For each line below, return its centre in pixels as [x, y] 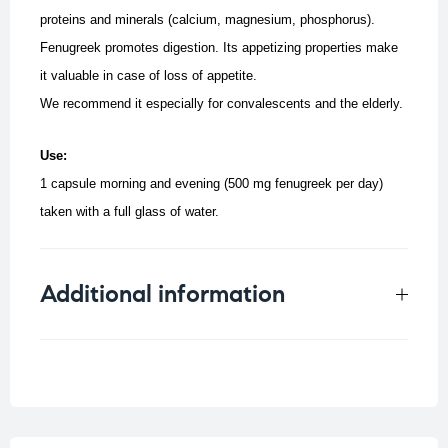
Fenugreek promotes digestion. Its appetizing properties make [219, 48]
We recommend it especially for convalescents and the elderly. [221, 104]
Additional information [162, 294]
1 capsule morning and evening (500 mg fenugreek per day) [211, 184]
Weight [89, 364]
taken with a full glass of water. [129, 212]
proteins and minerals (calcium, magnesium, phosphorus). [207, 20]
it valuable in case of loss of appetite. [148, 76]
